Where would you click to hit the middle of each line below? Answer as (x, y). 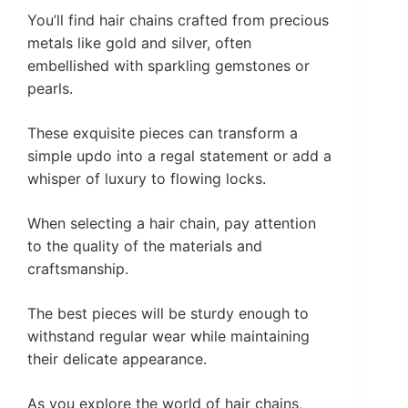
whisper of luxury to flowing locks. (147, 179)
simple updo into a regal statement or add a (179, 156)
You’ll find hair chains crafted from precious (178, 20)
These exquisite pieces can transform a (163, 133)
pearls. (50, 89)
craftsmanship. (78, 269)
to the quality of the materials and (145, 246)
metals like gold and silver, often (139, 43)
